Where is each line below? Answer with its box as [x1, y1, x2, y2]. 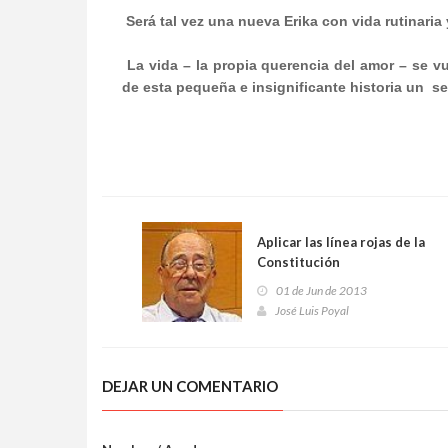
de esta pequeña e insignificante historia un [122, 79, 424, 95]
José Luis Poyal [275, 303, 349, 318]
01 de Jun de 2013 [276, 283, 367, 298]
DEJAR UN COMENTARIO [102, 377, 278, 395]
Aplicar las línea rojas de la [257, 234, 425, 250]
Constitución [257, 254, 340, 270]
